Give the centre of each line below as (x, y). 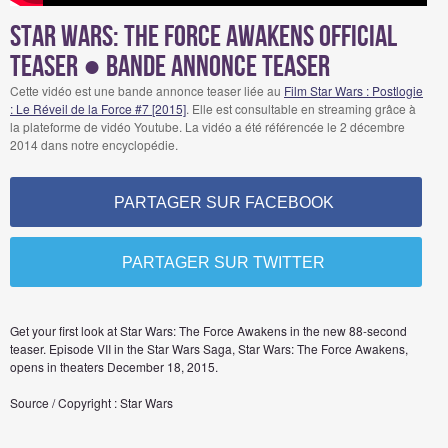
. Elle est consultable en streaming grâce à (301, 108)
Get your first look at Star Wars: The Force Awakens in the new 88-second (208, 330)
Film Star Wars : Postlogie (353, 90)
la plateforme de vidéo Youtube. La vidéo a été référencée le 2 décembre (207, 126)
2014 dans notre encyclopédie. (94, 144)
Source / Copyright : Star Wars (91, 402)
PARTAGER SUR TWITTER (224, 262)
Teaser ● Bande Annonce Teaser (170, 67)
